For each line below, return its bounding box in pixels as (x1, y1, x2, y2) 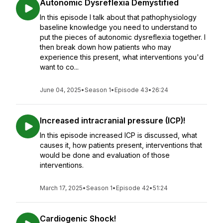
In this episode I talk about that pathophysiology (40, 13, 197, 21)
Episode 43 (114, 86, 148, 94)
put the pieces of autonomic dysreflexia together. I (40, 33, 206, 41)
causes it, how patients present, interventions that (40, 141, 202, 149)
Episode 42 (116, 184, 149, 192)
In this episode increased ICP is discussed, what (40, 131, 197, 139)
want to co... (40, 63, 79, 71)
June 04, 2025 (40, 86, 81, 94)
